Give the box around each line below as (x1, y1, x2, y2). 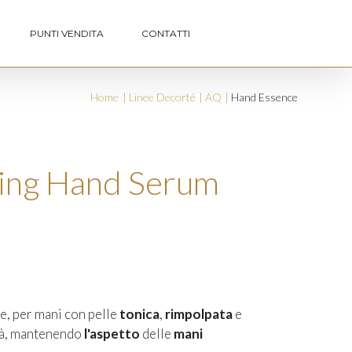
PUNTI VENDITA (30, 27, 104, 39)
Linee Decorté (128, 90, 196, 104)
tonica (119, 306, 159, 322)
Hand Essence (231, 90, 299, 104)
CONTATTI (141, 27, 191, 39)
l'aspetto (83, 325, 142, 342)
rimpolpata (164, 306, 235, 322)
